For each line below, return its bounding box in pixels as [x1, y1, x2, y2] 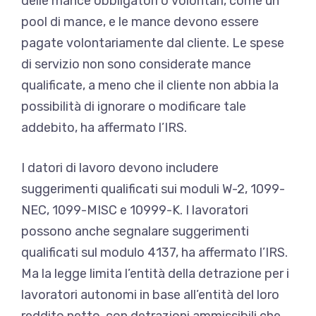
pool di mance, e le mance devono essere [21, 13, 259, 30]
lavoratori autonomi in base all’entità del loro [21, 286, 279, 303]
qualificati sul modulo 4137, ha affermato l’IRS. [21, 244, 288, 260]
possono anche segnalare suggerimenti [21, 223, 249, 239]
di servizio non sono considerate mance [21, 56, 251, 72]
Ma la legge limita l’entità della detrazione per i [21, 265, 289, 281]
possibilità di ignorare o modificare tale [21, 98, 246, 114]
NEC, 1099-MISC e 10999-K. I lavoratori [21, 202, 248, 218]
